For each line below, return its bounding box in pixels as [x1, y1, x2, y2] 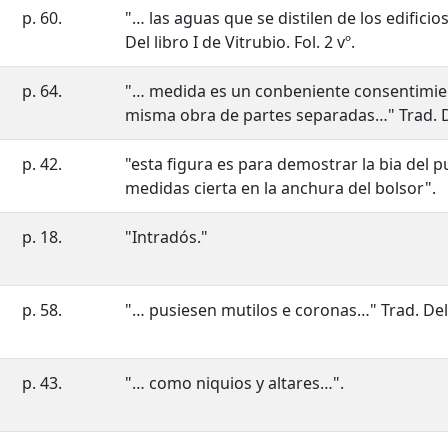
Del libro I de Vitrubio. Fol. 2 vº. [125, 31, 355, 54]
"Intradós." [125, 226, 208, 249]
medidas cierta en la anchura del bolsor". [125, 177, 436, 200]
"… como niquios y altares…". [125, 372, 344, 395]
